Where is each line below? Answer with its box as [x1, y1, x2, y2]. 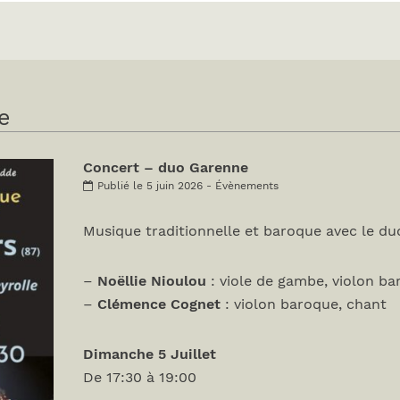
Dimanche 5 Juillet [82, 346, 216, 362]
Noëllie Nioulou [96, 272, 206, 289]
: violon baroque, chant [220, 296, 387, 312]
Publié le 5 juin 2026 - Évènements [96, 179, 279, 192]
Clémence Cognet [96, 296, 221, 312]
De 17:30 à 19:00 [82, 369, 196, 386]
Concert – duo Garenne [82, 159, 248, 176]
